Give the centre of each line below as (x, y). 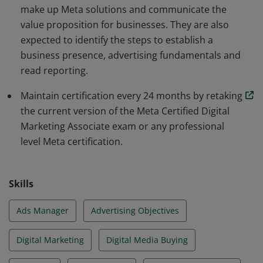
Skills (21, 184)
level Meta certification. (72, 141)
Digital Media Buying (147, 240)
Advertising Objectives (135, 210)
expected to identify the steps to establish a (117, 40)
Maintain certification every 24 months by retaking (131, 96)
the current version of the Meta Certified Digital (125, 111)
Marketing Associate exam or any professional (122, 126)
